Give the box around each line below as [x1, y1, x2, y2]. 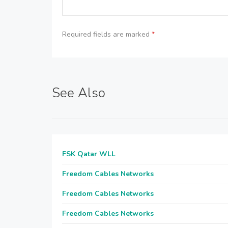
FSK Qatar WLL [62, 149, 116, 159]
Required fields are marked [62, 30, 152, 39]
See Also [52, 84, 105, 102]
